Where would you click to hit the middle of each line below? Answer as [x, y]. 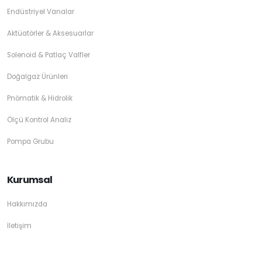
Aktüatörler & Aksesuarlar [50, 33]
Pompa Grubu [30, 141]
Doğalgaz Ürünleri [37, 76]
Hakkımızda [27, 204]
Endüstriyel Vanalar [41, 11]
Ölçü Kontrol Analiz [39, 120]
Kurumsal [30, 180]
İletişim [19, 225]
